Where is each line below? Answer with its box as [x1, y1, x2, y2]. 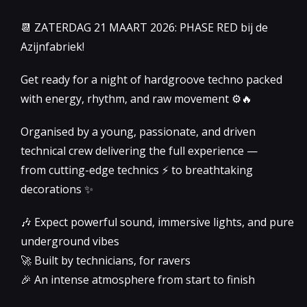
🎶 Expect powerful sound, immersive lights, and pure [21, 214, 294, 230]
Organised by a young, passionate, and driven [21, 123, 256, 139]
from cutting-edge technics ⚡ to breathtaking [21, 162, 253, 177]
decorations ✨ [21, 181, 93, 197]
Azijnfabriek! [21, 38, 84, 54]
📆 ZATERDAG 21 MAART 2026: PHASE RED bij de [21, 19, 268, 35]
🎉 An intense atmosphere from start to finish [21, 271, 255, 287]
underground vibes [21, 233, 119, 249]
